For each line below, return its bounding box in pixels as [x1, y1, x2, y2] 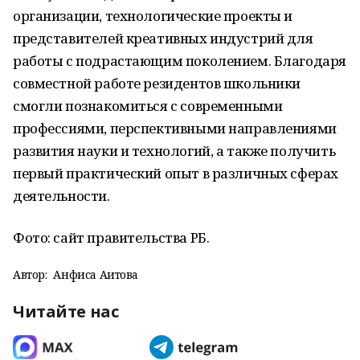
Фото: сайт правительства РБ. [13, 228, 212, 247]
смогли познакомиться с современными [13, 96, 283, 115]
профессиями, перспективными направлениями [13, 119, 337, 137]
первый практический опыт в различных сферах [13, 164, 338, 182]
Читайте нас [13, 301, 119, 322]
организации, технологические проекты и [13, 6, 293, 25]
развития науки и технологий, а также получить [13, 141, 336, 160]
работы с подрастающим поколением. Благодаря [13, 51, 346, 70]
